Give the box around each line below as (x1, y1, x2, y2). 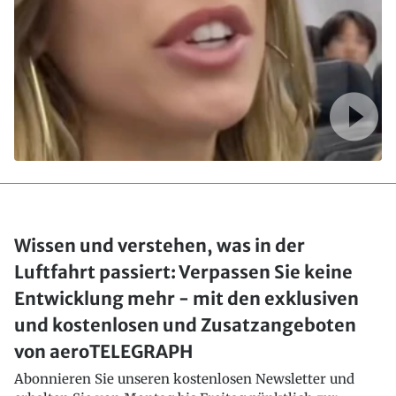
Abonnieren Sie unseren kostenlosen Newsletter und (14, 370, 354, 388)
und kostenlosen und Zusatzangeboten (14, 314, 356, 337)
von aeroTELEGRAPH (14, 340, 193, 363)
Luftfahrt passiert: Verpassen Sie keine (14, 261, 353, 284)
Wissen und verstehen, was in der (14, 234, 305, 257)
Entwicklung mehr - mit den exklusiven (14, 287, 359, 310)
